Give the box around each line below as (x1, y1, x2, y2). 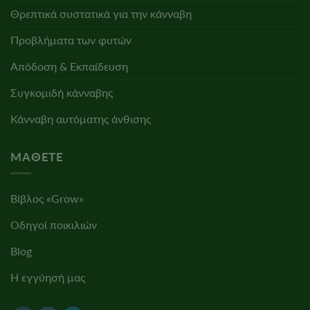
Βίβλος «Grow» (10, 192, 84, 206)
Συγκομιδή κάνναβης (10, 85, 113, 99)
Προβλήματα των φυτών (10, 33, 131, 46)
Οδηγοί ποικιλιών (10, 218, 97, 232)
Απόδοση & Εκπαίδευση (10, 59, 128, 73)
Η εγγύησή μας (10, 271, 85, 284)
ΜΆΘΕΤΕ (10, 149, 64, 164)
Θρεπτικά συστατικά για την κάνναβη (10, 6, 192, 20)
